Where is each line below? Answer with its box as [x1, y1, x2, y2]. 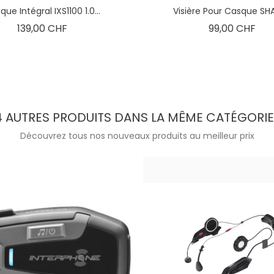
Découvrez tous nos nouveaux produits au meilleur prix [20, 129, 254, 142]
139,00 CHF [17, 21, 67, 35]
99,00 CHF [208, 21, 256, 35]
